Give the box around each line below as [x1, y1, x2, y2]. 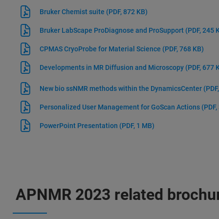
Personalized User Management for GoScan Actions [39, 103, 201, 111]
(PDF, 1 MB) [119, 122, 154, 130]
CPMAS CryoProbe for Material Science [39, 45, 162, 53]
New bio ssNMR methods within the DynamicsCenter [39, 85, 203, 92]
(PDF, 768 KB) [162, 45, 204, 53]
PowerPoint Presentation [39, 122, 119, 130]
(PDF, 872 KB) [106, 8, 148, 16]
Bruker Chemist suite [39, 8, 106, 16]
